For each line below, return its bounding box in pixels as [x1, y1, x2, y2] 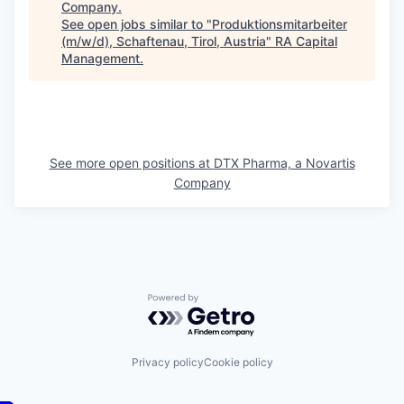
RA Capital [275, 32, 337, 49]
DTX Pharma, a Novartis [213, 154, 355, 170]
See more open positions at [49, 154, 214, 170]
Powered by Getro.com [147, 292, 306, 311]
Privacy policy [131, 355, 204, 370]
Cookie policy [203, 355, 273, 370]
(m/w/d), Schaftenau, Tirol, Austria [61, 32, 266, 49]
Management [61, 50, 140, 66]
